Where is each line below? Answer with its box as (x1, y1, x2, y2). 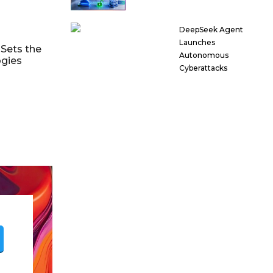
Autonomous (179, 51, 229, 60)
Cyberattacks (179, 63, 227, 73)
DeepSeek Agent (179, 25, 243, 35)
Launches (179, 38, 215, 48)
